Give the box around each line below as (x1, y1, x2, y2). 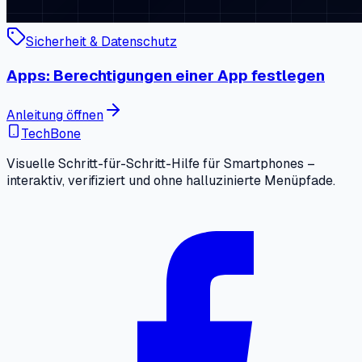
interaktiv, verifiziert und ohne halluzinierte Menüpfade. (6, 172, 335, 190)
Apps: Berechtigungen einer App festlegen (6, 65, 325, 86)
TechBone (21, 125, 81, 143)
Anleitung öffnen (6, 107, 103, 124)
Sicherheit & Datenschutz (26, 33, 177, 50)
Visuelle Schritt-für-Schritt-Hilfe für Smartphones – (6, 155, 315, 173)
